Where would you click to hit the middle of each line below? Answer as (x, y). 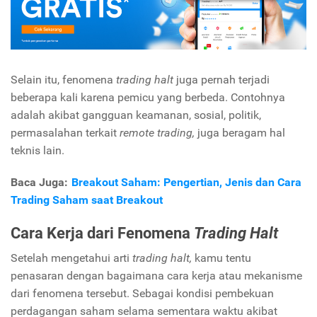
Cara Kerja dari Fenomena (100, 232)
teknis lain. (38, 151)
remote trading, (157, 133)
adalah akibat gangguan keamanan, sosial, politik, (136, 115)
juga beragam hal (241, 133)
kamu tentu (223, 258)
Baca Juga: (41, 183)
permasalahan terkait (64, 133)
